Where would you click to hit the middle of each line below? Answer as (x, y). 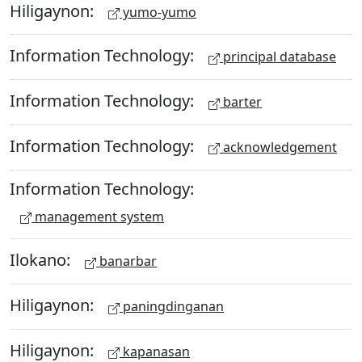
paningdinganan (172, 306)
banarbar (126, 261)
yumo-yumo (158, 12)
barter (241, 102)
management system (98, 216)
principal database (278, 57)
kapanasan (155, 351)
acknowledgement (278, 147)
